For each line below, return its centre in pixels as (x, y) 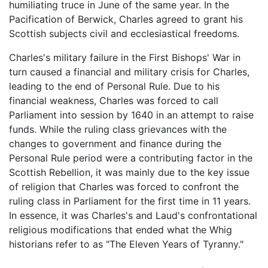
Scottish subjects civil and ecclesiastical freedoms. (124, 33)
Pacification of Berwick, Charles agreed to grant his (126, 19)
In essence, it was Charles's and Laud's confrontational (133, 215)
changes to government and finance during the (115, 143)
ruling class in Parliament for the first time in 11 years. (130, 201)
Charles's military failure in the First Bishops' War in (125, 57)
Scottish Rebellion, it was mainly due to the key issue (129, 172)
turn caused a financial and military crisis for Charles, (129, 71)
